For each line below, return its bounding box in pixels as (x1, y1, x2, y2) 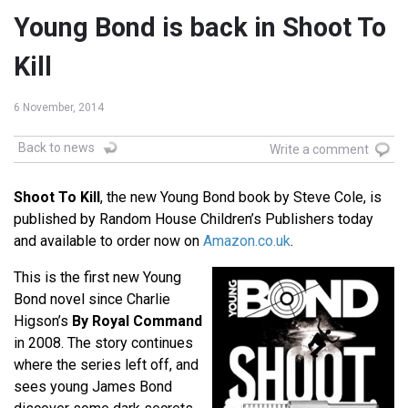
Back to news (18, 140, 95, 156)
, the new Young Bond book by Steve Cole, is (100, 189, 382, 207)
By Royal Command (72, 312, 202, 331)
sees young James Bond (14, 378, 172, 396)
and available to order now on (14, 232, 203, 250)
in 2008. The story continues (14, 334, 193, 352)
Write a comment (270, 142, 369, 158)
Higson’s (14, 312, 72, 331)
